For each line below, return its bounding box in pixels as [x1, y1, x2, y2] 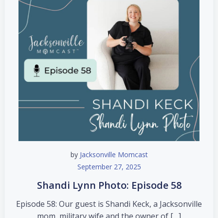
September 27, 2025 [77, 162, 141, 171]
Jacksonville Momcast [79, 150, 148, 159]
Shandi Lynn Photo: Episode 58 [36, 179, 182, 192]
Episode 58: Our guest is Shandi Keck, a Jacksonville [16, 199, 202, 209]
